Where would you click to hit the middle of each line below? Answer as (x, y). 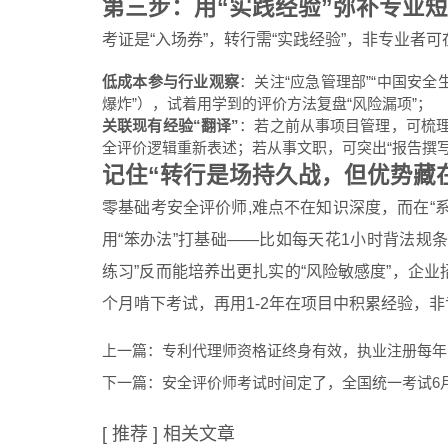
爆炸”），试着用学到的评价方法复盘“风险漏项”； (267, 103)
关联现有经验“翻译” (171, 125)
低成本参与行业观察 (171, 81)
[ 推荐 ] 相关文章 (168, 434)
